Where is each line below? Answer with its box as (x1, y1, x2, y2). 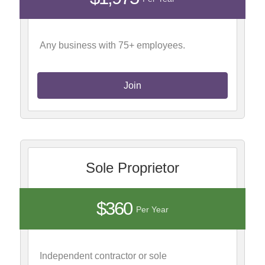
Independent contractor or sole (40, 250, 167, 261)
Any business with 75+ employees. (40, 40, 186, 50)
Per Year (136, 205, 169, 214)
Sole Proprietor (86, 159, 179, 176)
